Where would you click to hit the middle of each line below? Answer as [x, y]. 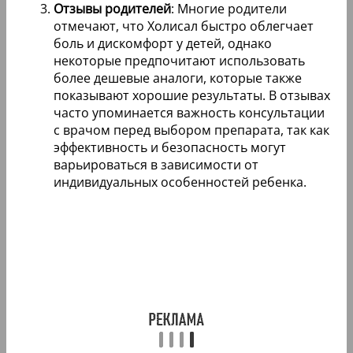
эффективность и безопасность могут [170, 148]
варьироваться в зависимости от [156, 165]
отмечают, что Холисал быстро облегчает [184, 26]
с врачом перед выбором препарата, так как [191, 130]
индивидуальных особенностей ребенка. [180, 182]
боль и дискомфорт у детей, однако [163, 44]
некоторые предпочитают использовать [179, 61]
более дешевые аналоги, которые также [178, 78]
